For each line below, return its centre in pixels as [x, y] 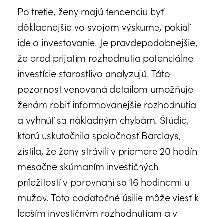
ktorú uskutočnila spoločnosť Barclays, [99, 134]
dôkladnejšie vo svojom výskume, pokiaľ [104, 26]
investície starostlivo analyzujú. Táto [94, 72]
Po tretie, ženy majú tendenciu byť [91, 10]
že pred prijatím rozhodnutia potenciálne [105, 57]
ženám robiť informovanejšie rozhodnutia [107, 103]
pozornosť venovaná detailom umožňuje [105, 88]
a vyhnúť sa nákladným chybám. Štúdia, [103, 119]
